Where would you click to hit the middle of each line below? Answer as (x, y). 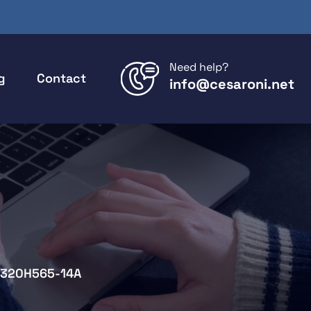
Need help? (199, 67)
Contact (61, 78)
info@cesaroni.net (232, 84)
